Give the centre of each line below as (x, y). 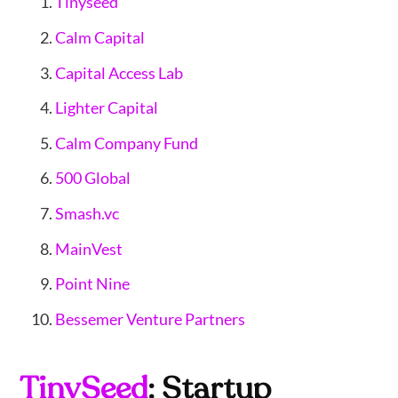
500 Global (93, 178)
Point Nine (93, 284)
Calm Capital (100, 37)
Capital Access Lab (119, 72)
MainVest (89, 248)
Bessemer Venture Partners (151, 318)
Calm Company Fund (127, 143)
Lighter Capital (107, 108)
